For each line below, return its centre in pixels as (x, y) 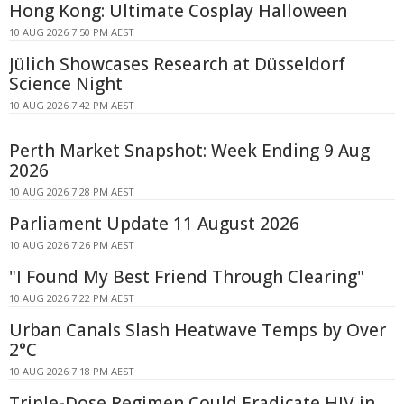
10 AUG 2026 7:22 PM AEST (72, 298)
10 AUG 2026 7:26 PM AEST (72, 245)
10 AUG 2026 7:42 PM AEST (72, 105)
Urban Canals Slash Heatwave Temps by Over (197, 330)
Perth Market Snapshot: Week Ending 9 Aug (189, 151)
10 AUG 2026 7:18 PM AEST (72, 371)
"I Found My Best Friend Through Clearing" (187, 277)
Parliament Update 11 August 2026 (154, 224)
